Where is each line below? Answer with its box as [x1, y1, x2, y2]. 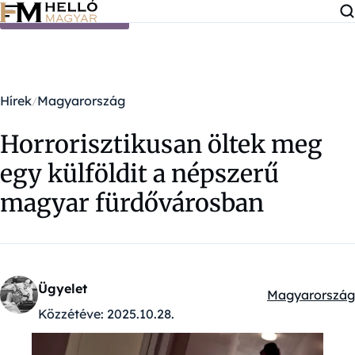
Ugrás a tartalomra [12, 7, 117, 22]
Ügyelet [38, 281, 87, 296]
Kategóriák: [266, 296, 337, 312]
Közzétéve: [38, 306, 104, 322]
